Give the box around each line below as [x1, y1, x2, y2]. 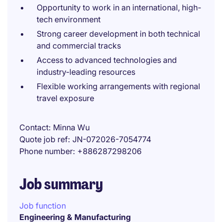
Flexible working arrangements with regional [37, 81, 200, 91]
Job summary [19, 174, 103, 194]
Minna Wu [53, 122, 90, 132]
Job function [19, 201, 66, 211]
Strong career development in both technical [37, 29, 200, 39]
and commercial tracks [37, 41, 121, 51]
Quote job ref [19, 134, 68, 144]
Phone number [19, 146, 73, 156]
